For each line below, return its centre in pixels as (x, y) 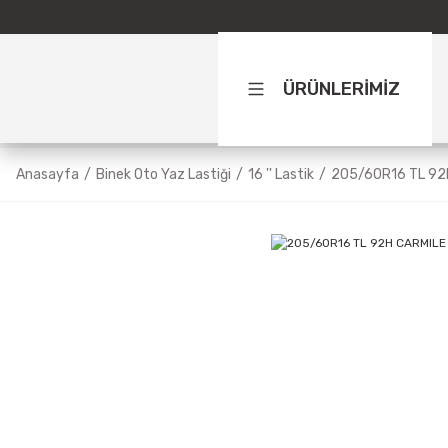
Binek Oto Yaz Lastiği (163, 174)
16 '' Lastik (281, 174)
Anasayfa (47, 174)
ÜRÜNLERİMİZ (341, 88)
